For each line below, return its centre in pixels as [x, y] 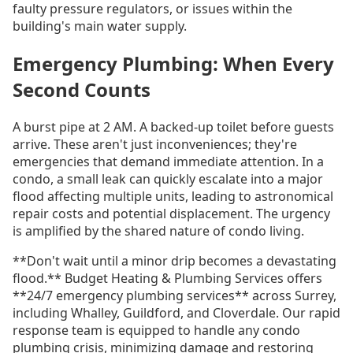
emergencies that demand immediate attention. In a [168, 161]
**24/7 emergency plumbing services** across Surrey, [175, 295]
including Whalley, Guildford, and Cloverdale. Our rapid [176, 312]
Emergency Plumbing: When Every [173, 63]
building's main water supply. [100, 26]
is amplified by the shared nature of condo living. [158, 230]
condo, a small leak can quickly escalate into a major [168, 178]
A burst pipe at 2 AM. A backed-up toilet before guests [173, 126]
